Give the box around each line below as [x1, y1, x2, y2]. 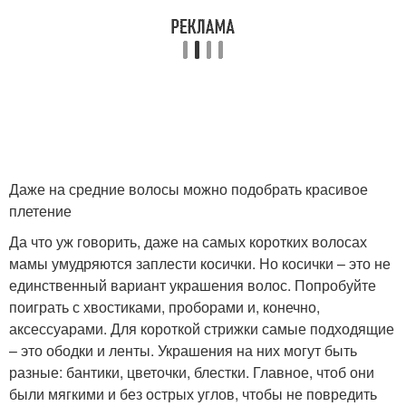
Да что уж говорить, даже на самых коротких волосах [9, 231, 367, 253]
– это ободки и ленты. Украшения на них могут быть [9, 340, 357, 362]
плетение [9, 200, 72, 222]
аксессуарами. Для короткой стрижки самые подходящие [9, 318, 394, 340]
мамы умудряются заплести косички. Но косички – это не [9, 253, 391, 275]
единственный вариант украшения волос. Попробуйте [9, 275, 376, 296]
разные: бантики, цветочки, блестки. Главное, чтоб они [9, 362, 374, 383]
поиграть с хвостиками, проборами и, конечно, [9, 296, 320, 318]
